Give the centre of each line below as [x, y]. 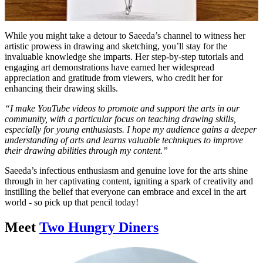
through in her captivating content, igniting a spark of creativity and [129, 181]
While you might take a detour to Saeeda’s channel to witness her [125, 35]
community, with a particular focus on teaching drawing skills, [120, 119]
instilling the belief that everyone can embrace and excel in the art [125, 191]
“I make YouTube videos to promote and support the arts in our [122, 108]
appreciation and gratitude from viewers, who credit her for [114, 77]
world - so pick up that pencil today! [72, 202]
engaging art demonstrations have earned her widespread [109, 67]
